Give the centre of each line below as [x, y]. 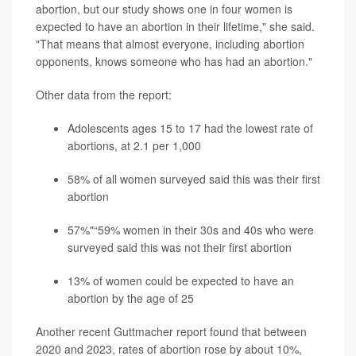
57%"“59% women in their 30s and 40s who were [191, 230]
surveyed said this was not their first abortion [180, 247]
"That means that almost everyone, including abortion [170, 44]
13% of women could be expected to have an [181, 281]
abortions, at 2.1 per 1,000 [134, 145]
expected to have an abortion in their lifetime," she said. [175, 26]
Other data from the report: [104, 95]
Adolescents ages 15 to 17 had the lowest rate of [190, 128]
